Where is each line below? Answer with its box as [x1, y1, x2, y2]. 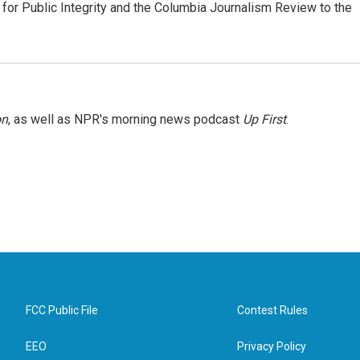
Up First [243, 112, 286, 127]
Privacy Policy [237, 340, 307, 353]
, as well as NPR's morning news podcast [8, 112, 243, 127]
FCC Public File [26, 304, 98, 317]
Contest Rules [237, 304, 309, 317]
